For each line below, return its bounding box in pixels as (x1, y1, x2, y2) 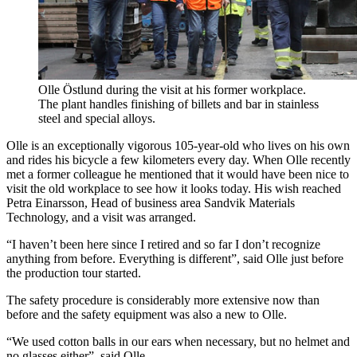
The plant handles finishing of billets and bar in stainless (38, 97, 319, 112)
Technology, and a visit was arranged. (6, 210, 196, 225)
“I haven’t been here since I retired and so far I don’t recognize (6, 237, 320, 252)
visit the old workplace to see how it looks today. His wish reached (6, 182, 341, 196)
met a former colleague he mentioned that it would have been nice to (6, 167, 349, 182)
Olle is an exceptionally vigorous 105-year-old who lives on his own (6, 139, 350, 153)
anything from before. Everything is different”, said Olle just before (6, 252, 343, 266)
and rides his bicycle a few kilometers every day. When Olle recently (6, 153, 351, 167)
